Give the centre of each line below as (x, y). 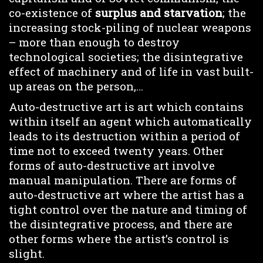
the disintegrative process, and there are (121, 224)
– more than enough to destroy (94, 42)
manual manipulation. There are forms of (123, 180)
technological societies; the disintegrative (126, 57)
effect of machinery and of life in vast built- (131, 71)
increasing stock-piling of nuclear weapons (130, 27)
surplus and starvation (159, 13)
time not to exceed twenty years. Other (116, 150)
